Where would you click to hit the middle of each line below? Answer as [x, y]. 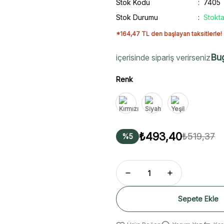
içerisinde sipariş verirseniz [163, 57]
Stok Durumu [137, 17]
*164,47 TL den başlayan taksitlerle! [169, 34]
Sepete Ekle [198, 199]
